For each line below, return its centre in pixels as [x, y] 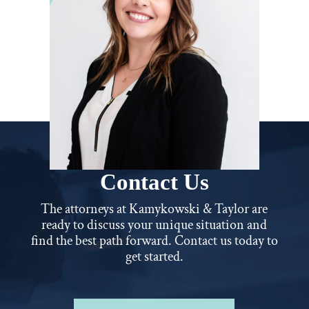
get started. [154, 257]
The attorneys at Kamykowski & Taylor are [154, 209]
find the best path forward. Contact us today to [154, 241]
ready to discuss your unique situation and [154, 225]
